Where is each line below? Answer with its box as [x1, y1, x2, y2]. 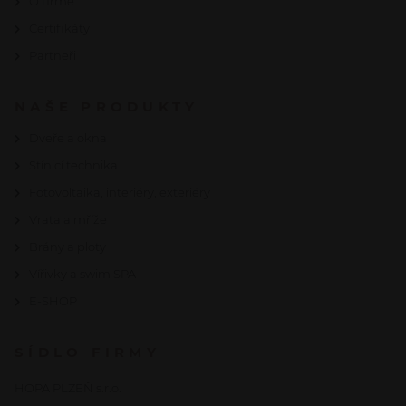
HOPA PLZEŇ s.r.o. [14, 381, 121, 395]
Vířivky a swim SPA [29, 266, 136, 281]
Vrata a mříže [29, 212, 107, 227]
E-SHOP [29, 294, 77, 308]
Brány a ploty [29, 239, 106, 254]
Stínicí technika [29, 158, 118, 172]
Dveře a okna [29, 130, 107, 145]
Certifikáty [29, 21, 90, 35]
